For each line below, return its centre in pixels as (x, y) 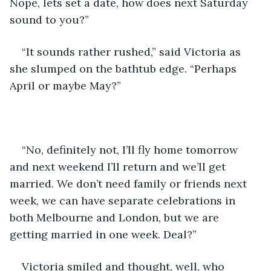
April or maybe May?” (65, 85)
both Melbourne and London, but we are (116, 217)
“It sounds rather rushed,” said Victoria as (133, 51)
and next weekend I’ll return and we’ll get (119, 166)
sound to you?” (49, 19)
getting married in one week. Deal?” (103, 234)
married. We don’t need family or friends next (130, 183)
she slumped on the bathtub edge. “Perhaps (125, 68)
